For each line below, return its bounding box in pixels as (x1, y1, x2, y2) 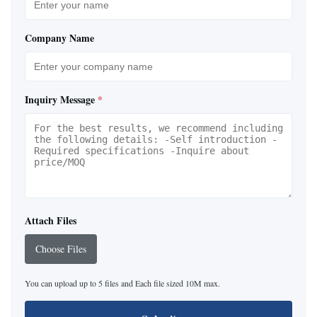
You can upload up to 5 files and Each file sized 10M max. (25, 277, 220, 289)
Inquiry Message (25, 91, 95, 107)
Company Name (25, 30, 94, 45)
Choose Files (35, 241, 86, 255)
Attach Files (25, 212, 76, 228)
